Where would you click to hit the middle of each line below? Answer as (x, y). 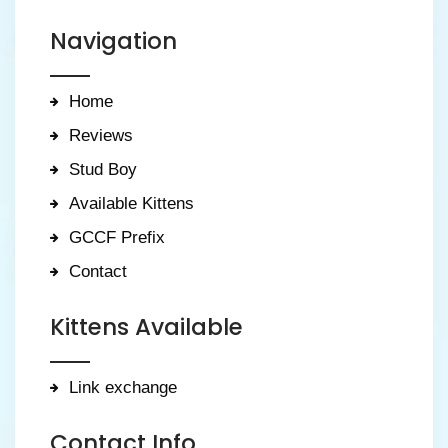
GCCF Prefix (117, 237)
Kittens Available (146, 327)
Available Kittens (131, 203)
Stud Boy (103, 169)
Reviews (101, 135)
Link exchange (123, 387)
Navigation (113, 41)
